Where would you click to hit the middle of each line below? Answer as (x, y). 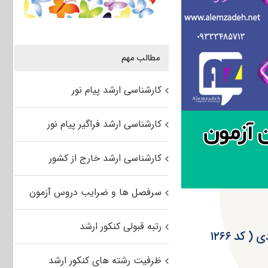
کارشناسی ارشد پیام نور (116, 90)
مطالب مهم (140, 58)
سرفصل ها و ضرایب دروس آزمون (95, 193)
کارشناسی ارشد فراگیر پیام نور (104, 124)
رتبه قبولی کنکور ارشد (120, 227)
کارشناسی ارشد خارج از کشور (105, 159)
